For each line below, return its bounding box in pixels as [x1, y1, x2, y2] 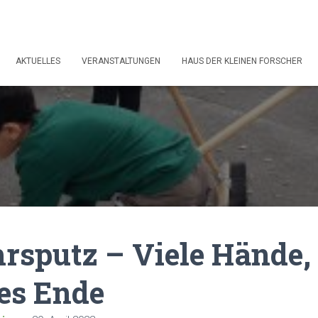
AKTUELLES [16, 55, 60, 66]
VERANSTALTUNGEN [82, 55, 160, 66]
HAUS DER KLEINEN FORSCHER [182, 55, 302, 66]
